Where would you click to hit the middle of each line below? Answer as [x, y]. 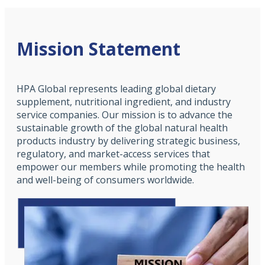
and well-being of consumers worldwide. [105, 180]
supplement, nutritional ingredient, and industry [124, 101]
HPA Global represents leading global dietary [116, 88]
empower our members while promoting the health [131, 167]
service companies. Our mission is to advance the [125, 114]
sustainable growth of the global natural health [122, 127]
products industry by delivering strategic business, [128, 140]
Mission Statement [98, 49]
